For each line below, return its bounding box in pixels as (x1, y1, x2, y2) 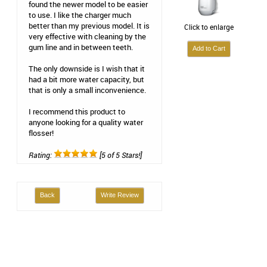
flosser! (29, 128, 54, 138)
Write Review (100, 191, 139, 198)
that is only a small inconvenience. (29, 85, 146, 95)
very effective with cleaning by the (29, 31, 146, 42)
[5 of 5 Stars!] (98, 150, 142, 160)
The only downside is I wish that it (29, 63, 145, 74)
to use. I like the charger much (29, 10, 131, 20)
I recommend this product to (29, 106, 125, 117)
